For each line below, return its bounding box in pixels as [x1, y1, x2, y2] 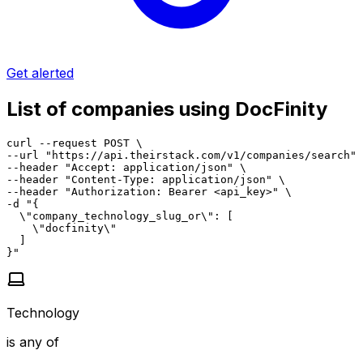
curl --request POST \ [6, 136, 143, 149]
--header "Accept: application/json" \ [6, 160, 246, 173]
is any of [6, 333, 59, 350]
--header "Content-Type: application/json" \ [6, 173, 285, 186]
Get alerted [6, 64, 74, 81]
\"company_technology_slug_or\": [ [6, 209, 233, 222]
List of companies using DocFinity [6, 96, 327, 121]
